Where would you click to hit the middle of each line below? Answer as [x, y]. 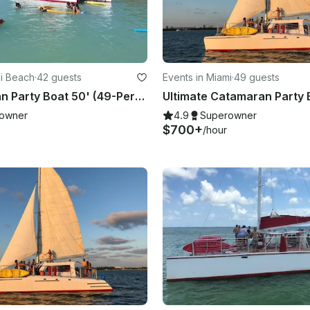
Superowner [228, 115]
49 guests [257, 77]
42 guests [59, 77]
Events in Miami [197, 77]
